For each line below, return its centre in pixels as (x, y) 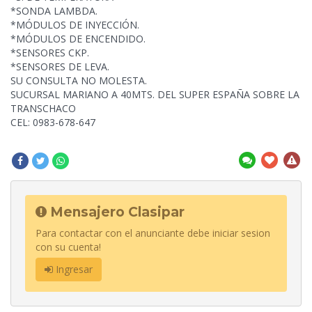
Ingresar (73, 269)
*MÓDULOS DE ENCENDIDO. (78, 38)
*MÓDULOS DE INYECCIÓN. (75, 24)
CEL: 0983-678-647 (53, 122)
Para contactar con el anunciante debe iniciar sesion (153, 233)
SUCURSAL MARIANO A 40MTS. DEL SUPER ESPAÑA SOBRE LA (155, 94)
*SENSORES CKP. (50, 52)
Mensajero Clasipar (116, 212)
